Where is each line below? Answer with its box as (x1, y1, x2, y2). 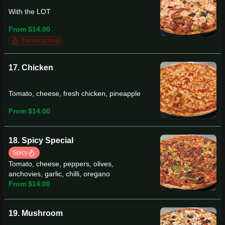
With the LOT (9, 8, 51, 16)
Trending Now (21, 37, 60, 44)
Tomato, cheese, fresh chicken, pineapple (9, 89, 141, 98)
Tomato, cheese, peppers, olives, (9, 160, 114, 168)
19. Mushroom (9, 209, 63, 217)
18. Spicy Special (9, 136, 73, 145)
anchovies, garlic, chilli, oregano (9, 170, 110, 178)
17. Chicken (9, 63, 53, 72)
